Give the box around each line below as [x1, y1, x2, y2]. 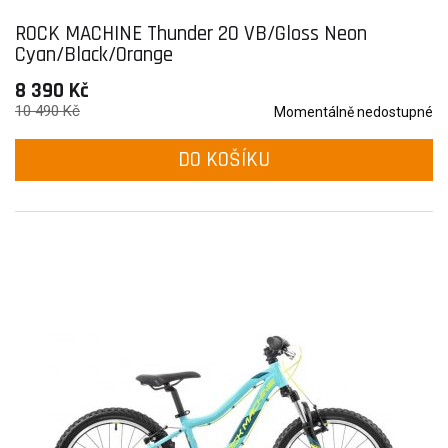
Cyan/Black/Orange [15, 41, 173, 68]
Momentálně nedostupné [274, 104, 433, 120]
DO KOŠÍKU [178, 146, 270, 173]
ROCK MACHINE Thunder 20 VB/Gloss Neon [15, 20, 367, 47]
